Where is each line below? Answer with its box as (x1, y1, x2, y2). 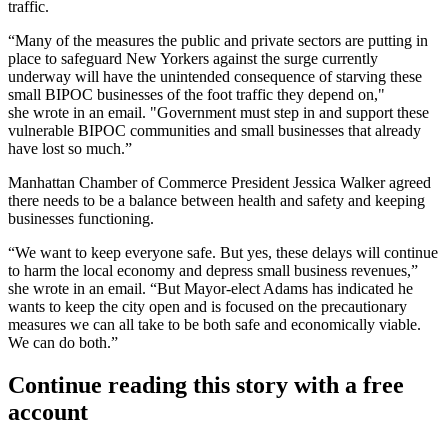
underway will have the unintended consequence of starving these (8, 67, 422, 85)
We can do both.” (8, 333, 118, 351)
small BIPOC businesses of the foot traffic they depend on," (8, 85, 385, 103)
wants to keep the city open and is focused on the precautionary (8, 297, 407, 315)
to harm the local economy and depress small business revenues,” (8, 261, 418, 279)
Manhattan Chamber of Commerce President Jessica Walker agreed (8, 173, 431, 191)
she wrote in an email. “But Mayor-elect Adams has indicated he (8, 279, 413, 297)
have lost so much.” (8, 139, 132, 157)
